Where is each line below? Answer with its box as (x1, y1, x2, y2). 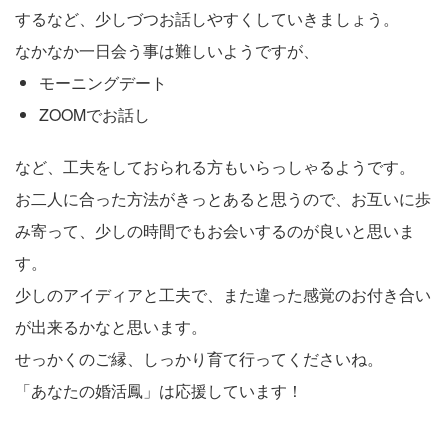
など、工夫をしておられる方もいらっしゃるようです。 (15, 155, 415, 178)
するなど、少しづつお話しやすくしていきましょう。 (15, 7, 399, 30)
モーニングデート (39, 71, 167, 94)
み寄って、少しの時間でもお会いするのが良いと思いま (15, 219, 415, 242)
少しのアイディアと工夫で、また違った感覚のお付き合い (15, 283, 431, 306)
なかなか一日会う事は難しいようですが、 (15, 39, 319, 62)
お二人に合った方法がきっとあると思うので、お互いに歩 (15, 187, 431, 210)
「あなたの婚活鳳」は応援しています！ (15, 379, 303, 402)
